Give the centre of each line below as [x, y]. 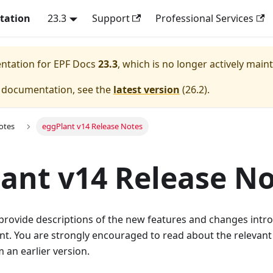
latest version [147, 90]
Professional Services [204, 18]
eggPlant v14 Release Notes [92, 126]
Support [111, 18]
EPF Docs [75, 64]
